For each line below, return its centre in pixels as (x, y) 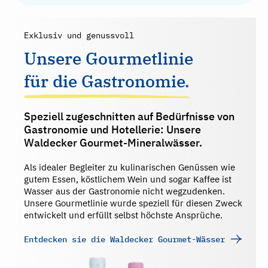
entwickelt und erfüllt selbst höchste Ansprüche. (123, 215)
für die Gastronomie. (107, 81)
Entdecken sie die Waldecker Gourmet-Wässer (124, 239)
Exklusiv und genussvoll (79, 35)
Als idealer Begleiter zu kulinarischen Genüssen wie (130, 167)
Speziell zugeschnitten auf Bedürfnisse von (129, 116)
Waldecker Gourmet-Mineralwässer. (113, 142)
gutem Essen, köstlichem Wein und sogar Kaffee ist (128, 179)
